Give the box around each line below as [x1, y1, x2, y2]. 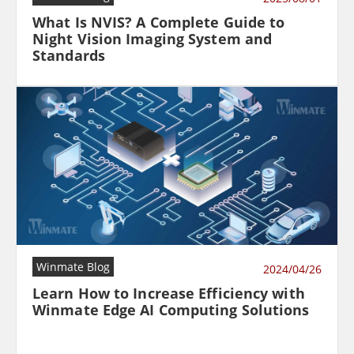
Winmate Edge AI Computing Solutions [32, 300, 310, 320]
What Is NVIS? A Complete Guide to [32, 13, 285, 32]
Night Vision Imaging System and [32, 29, 273, 49]
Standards [32, 46, 105, 66]
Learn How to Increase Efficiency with [32, 284, 305, 303]
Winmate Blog [36, 259, 110, 275]
